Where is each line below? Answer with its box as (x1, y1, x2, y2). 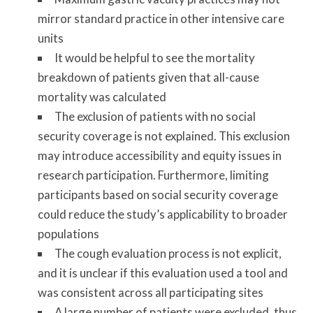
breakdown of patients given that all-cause (37, 70, 259, 85)
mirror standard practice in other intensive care (37, 11, 284, 27)
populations (37, 226, 99, 242)
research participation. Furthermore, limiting (37, 168, 269, 183)
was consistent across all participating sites (37, 285, 263, 300)
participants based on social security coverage (37, 187, 278, 203)
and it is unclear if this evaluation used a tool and (37, 265, 288, 281)
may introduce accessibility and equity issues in (37, 148, 282, 163)
